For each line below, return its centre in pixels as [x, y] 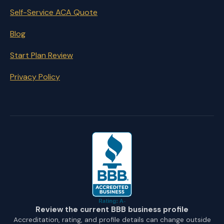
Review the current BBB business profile [112, 209]
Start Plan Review [41, 55]
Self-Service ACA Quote [54, 12]
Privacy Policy [35, 77]
